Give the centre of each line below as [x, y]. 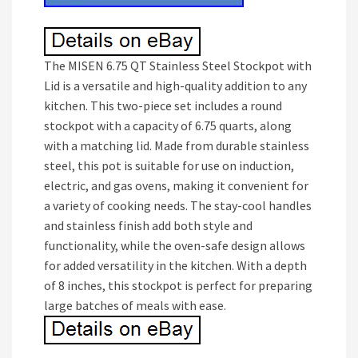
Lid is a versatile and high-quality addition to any [175, 86]
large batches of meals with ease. [135, 305]
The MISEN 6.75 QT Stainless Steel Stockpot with [178, 66]
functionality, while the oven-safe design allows [175, 245]
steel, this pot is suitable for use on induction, [169, 165]
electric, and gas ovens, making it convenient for [176, 185]
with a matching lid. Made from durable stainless [177, 145]
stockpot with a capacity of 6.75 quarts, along [168, 125]
